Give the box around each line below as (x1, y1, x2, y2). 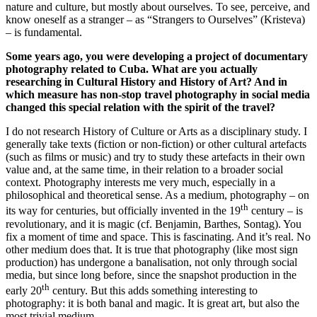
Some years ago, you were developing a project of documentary (6, 50, 308, 63)
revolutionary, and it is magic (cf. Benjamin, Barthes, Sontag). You (6, 217, 301, 230)
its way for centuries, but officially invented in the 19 (6, 204, 241, 217)
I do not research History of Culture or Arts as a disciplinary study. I (6, 125, 307, 138)
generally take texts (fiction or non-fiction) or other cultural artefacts (6, 138, 306, 151)
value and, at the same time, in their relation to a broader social (6, 163, 283, 176)
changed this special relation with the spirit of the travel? (6, 101, 275, 114)
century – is (248, 204, 303, 217)
